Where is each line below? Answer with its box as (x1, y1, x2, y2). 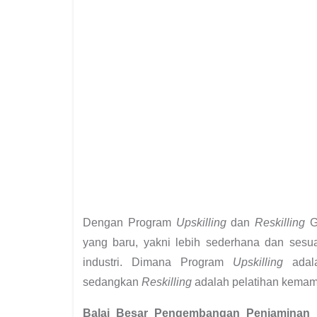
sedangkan (83, 275, 142, 288)
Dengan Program (83, 216, 176, 229)
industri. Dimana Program (83, 255, 233, 268)
